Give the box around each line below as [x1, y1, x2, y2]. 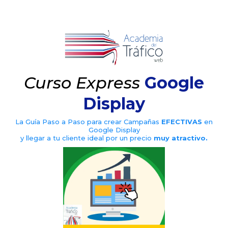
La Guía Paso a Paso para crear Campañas [15, 117, 161, 126]
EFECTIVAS [161, 117, 204, 126]
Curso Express [24, 72, 140, 93]
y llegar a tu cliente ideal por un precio [20, 133, 154, 142]
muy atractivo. [154, 133, 208, 142]
